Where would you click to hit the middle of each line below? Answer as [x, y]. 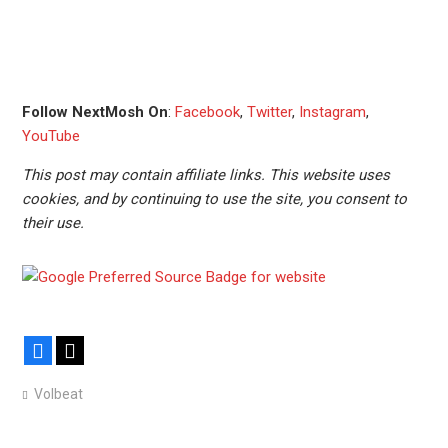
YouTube [50, 136]
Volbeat [58, 394]
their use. [52, 223]
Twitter [269, 112]
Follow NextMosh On [94, 112]
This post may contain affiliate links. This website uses [205, 175]
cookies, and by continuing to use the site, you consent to [214, 199]
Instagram [332, 112]
